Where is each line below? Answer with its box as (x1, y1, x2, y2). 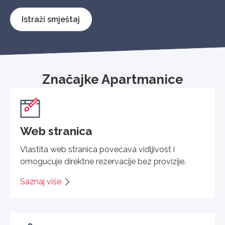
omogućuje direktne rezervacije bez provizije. (20, 156, 186, 166)
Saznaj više (20, 176, 61, 186)
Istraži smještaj (22, 14, 80, 24)
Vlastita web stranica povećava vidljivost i (20, 144, 175, 154)
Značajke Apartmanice (42, 71, 183, 87)
